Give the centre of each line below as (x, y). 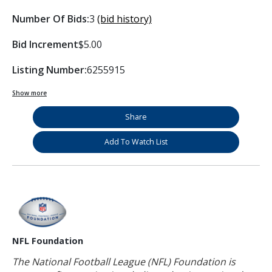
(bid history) (124, 19)
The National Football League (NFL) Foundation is (124, 261)
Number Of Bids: (51, 19)
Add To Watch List (136, 141)
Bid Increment (45, 44)
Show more (29, 93)
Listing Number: (49, 70)
